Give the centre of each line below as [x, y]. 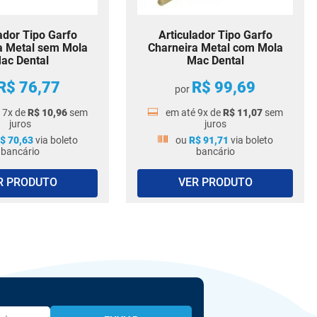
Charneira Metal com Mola [215, 48]
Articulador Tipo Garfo [215, 35]
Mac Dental [215, 60]
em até [181, 113]
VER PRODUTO [215, 183]
